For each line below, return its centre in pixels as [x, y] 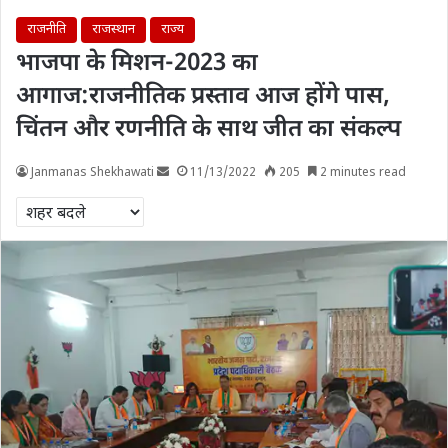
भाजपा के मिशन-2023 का [137, 64]
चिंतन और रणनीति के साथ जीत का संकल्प [208, 130]
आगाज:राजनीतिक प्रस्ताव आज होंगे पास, [203, 97]
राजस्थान [113, 29]
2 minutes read [361, 173]
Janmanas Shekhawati [92, 173]
